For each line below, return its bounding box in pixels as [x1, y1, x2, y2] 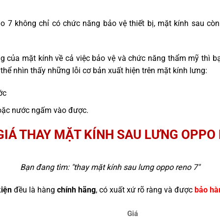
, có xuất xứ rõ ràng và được [95, 185, 194, 195]
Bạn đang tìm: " [20, 163, 74, 172]
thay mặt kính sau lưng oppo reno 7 [74, 163, 197, 172]
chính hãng [56, 185, 96, 195]
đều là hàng [11, 185, 57, 195]
